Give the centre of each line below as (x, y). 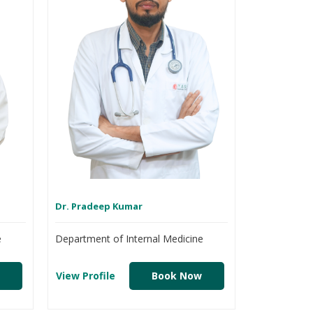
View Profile (85, 276)
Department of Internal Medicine (130, 239)
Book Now (177, 276)
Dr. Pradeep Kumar (99, 206)
